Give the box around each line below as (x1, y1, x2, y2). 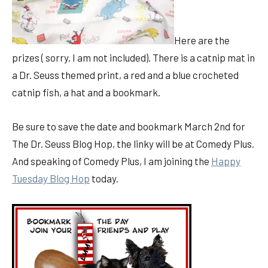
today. (90, 172, 118, 185)
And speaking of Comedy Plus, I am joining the (12, 155, 211, 167)
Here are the (174, 34, 230, 47)
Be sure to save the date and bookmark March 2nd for (12, 120, 245, 133)
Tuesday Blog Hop (12, 172, 90, 185)
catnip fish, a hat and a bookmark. (12, 86, 160, 99)
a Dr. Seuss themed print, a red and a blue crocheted (12, 69, 239, 81)
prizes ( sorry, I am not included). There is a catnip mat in (12, 51, 255, 64)
